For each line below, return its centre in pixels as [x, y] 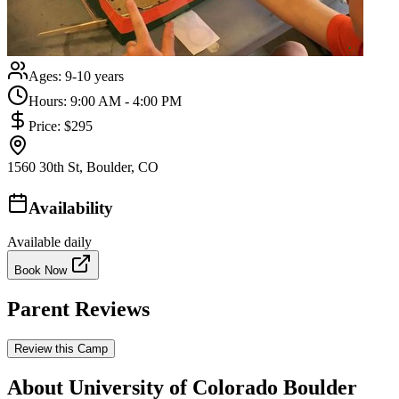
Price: [46, 126]
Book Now [42, 271]
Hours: [49, 101]
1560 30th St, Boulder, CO [83, 167]
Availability [71, 208]
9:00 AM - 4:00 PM [126, 101]
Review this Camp [61, 349]
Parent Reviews [78, 309]
